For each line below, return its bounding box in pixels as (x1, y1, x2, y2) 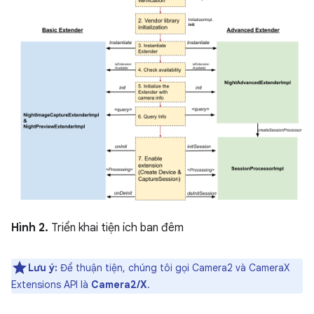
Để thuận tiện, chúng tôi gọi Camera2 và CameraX (57, 261, 289, 274)
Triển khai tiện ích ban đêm (48, 220, 184, 235)
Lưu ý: (28, 261, 57, 274)
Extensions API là (11, 278, 91, 291)
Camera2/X (91, 278, 147, 291)
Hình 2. (11, 220, 48, 235)
